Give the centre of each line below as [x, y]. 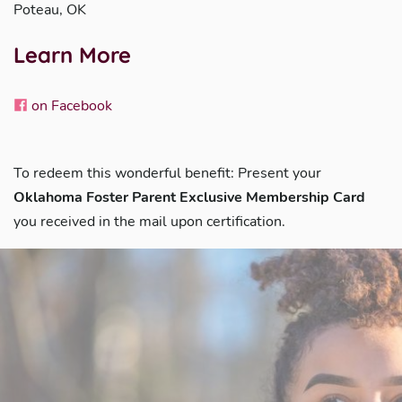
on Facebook [70, 106]
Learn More [72, 55]
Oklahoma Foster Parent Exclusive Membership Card [189, 197]
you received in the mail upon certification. [149, 222]
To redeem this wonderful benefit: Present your [167, 173]
